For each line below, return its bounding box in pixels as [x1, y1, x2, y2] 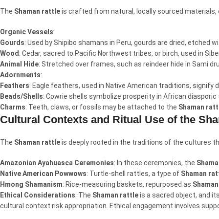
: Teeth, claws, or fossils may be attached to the [25, 103, 178, 111]
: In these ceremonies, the [114, 159, 197, 167]
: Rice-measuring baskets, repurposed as [63, 180, 193, 188]
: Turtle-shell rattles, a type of [87, 170, 181, 177]
